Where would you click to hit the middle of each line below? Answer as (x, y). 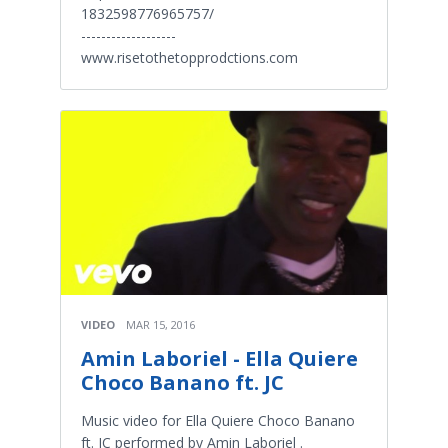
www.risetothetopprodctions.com (189, 58)
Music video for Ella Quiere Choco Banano (218, 420)
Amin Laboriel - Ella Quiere (219, 358)
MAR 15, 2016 (160, 324)
